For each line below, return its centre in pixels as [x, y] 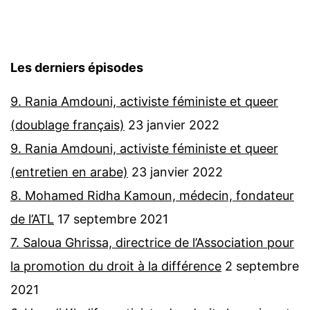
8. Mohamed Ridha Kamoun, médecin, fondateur [152, 196]
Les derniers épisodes [77, 68]
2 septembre [262, 266]
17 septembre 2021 [113, 219]
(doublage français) [67, 125]
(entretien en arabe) [69, 172]
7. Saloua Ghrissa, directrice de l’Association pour [152, 243]
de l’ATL [32, 219]
